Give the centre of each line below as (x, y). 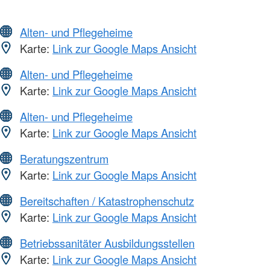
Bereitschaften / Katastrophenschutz (107, 200)
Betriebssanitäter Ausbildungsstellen (107, 243)
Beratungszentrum (64, 158)
